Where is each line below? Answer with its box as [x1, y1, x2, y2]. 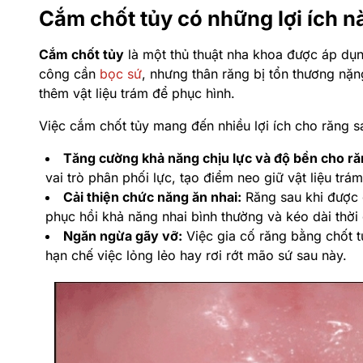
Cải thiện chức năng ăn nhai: [63, 189, 241, 205]
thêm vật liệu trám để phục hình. [39, 85, 235, 101]
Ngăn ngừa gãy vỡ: [63, 228, 182, 244]
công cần [39, 66, 100, 82]
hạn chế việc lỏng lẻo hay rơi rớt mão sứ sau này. [45, 247, 347, 263]
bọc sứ [100, 66, 142, 82]
